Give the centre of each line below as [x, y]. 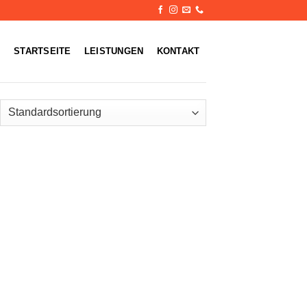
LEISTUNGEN [114, 51]
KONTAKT [178, 51]
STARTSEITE [42, 51]
